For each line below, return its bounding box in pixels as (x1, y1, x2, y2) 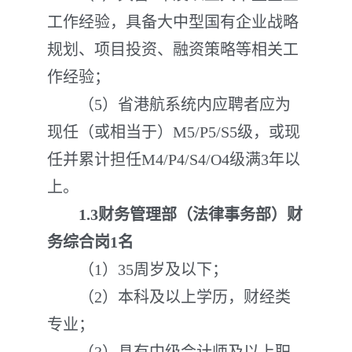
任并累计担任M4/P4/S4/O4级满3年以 (47, 151, 300, 168)
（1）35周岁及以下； (47, 261, 228, 278)
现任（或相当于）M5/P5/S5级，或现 (47, 123, 300, 141)
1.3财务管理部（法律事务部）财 (47, 206, 302, 223)
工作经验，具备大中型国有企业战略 (47, 13, 299, 31)
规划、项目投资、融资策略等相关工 (47, 41, 299, 58)
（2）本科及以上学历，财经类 (47, 288, 291, 306)
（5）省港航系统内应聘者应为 (47, 96, 291, 113)
